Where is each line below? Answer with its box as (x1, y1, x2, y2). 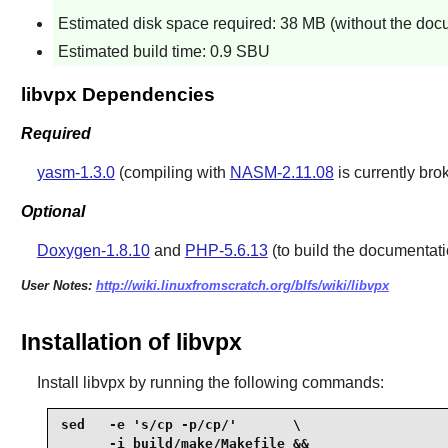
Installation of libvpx (20, 328, 242, 355)
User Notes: (20, 278, 96, 294)
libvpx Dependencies (20, 84, 215, 106)
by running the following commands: (124, 373, 384, 391)
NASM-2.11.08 (229, 163, 334, 181)
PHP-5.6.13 (184, 242, 268, 260)
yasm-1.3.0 (36, 163, 115, 181)
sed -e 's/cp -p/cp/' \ (60, 417, 301, 433)
